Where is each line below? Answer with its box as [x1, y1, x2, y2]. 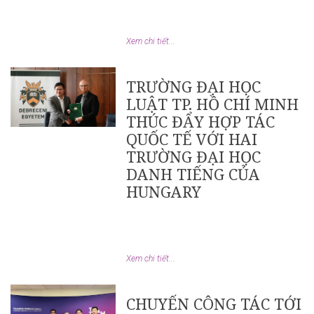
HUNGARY [126, 181, 201, 202]
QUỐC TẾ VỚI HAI [126, 128, 257, 149]
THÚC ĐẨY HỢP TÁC [126, 111, 275, 132]
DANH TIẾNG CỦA [126, 163, 260, 184]
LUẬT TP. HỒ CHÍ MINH [126, 93, 299, 114]
